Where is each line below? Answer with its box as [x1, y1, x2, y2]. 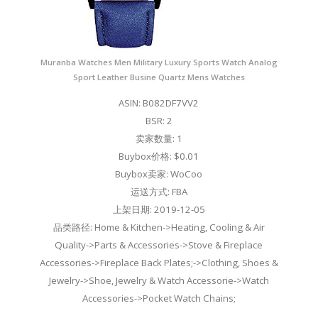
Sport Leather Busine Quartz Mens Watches [72, 72, 245, 83]
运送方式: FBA [130, 185, 187, 199]
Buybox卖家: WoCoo [115, 168, 203, 181]
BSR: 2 [145, 114, 172, 128]
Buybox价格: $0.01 [119, 150, 199, 163]
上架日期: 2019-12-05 [112, 203, 205, 216]
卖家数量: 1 [135, 132, 182, 146]
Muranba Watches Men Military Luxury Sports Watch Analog [40, 57, 278, 68]
